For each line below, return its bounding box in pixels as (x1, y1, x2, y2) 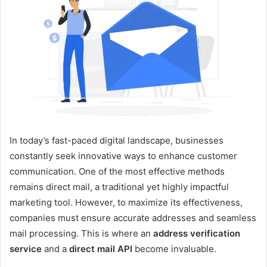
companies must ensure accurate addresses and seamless (10, 212, 256, 223)
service (10, 243, 42, 254)
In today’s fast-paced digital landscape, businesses (10, 134, 223, 146)
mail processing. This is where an (10, 227, 153, 239)
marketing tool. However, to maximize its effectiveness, (10, 196, 243, 208)
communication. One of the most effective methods (10, 165, 225, 177)
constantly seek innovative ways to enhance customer (10, 150, 237, 162)
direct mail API (69, 243, 132, 254)
